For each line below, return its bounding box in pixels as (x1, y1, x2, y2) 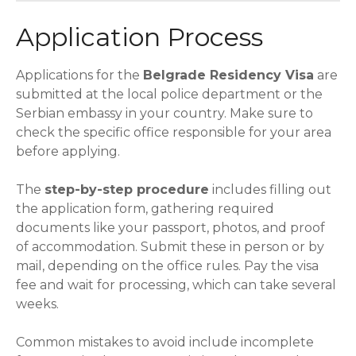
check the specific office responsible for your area (16, 124, 331, 140)
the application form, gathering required (16, 200, 274, 216)
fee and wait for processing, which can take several (16, 277, 336, 292)
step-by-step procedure (44, 181, 209, 197)
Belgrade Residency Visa (143, 67, 314, 83)
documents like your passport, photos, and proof (16, 219, 325, 235)
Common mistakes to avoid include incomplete (16, 334, 314, 350)
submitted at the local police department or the (16, 86, 323, 102)
